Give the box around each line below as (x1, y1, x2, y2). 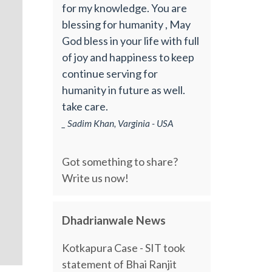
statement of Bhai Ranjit (62, 257, 177, 271)
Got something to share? (62, 155, 178, 169)
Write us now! (62, 171, 129, 185)
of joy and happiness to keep (62, 50, 195, 64)
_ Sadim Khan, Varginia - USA (62, 117, 174, 129)
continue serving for (62, 66, 158, 80)
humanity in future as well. (62, 83, 186, 97)
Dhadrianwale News (62, 212, 166, 227)
